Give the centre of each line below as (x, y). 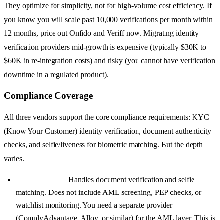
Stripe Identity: (41, 180)
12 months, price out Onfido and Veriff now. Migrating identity (101, 33)
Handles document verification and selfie (130, 180)
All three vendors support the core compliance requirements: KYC (107, 117)
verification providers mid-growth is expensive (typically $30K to (105, 47)
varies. (14, 159)
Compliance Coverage (48, 96)
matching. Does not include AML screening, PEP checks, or (109, 192)
